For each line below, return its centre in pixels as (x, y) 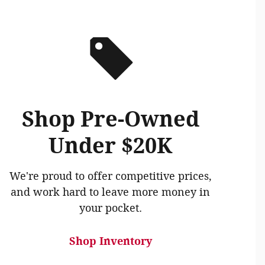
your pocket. (110, 209)
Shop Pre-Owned (110, 119)
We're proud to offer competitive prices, (110, 177)
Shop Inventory (110, 242)
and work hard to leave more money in (111, 193)
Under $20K (111, 146)
